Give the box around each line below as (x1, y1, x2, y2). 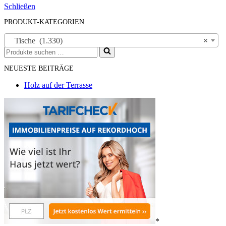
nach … (4, 54, 29, 63)
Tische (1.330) (9, 36, 63, 45)
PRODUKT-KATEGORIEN (4, 18, 84, 26)
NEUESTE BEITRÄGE (4, 65, 74, 72)
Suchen (4, 45, 27, 53)
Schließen (4, 2, 35, 11)
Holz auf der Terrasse (24, 81, 92, 89)
